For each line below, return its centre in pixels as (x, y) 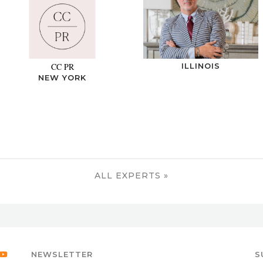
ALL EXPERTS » (131, 175)
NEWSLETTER (62, 254)
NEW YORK (62, 78)
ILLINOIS (201, 66)
